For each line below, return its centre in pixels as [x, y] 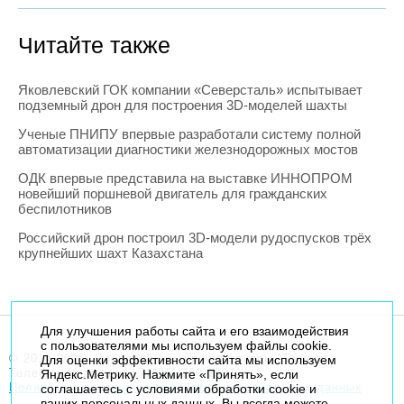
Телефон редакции [70, 373]
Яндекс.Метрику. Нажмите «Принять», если [169, 374]
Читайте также [94, 46]
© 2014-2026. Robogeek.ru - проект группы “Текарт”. [171, 359]
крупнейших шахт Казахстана [110, 253]
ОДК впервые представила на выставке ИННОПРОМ [185, 179]
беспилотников [65, 209]
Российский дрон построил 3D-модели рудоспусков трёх [195, 238]
